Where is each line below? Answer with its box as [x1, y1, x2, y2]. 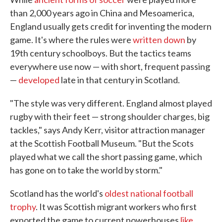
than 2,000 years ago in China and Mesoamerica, [10, 7, 194, 18]
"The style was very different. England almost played [10, 98, 212, 109]
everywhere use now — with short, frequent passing [10, 61, 210, 72]
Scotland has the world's [10, 188, 103, 199]
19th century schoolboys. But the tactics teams [10, 48, 191, 58]
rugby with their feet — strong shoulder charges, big [10, 111, 210, 122]
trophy [10, 201, 36, 212]
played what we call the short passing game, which [10, 151, 202, 162]
